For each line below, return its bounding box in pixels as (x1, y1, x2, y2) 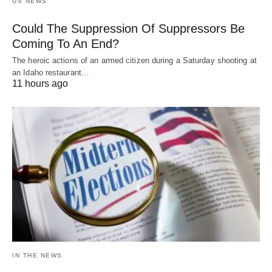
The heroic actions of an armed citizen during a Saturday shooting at (12, 56, 257, 66)
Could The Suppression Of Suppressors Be (12, 22, 245, 36)
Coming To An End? (12, 37, 119, 51)
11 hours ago (12, 78, 68, 89)
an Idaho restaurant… (12, 68, 89, 78)
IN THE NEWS (12, 251, 63, 259)
